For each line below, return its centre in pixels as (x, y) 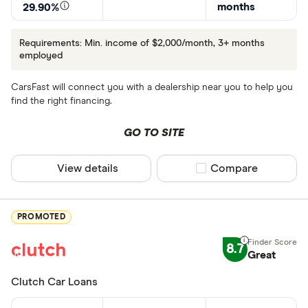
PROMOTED (41, 218)
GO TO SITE (154, 132)
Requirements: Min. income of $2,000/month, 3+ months (142, 43)
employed (41, 55)
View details (88, 168)
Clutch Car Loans (54, 282)
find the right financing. (62, 101)
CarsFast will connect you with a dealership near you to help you (152, 87)
